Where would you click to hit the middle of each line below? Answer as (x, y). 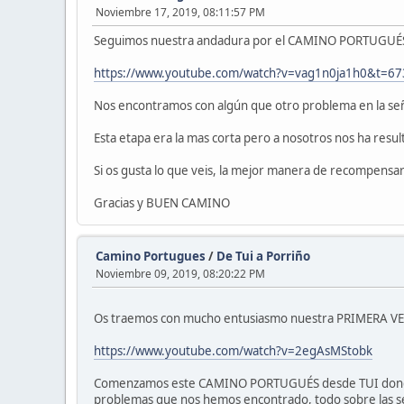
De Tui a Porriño (263, 256)
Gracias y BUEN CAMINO (162, 203)
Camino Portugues (151, 256)
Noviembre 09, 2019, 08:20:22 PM (180, 274)
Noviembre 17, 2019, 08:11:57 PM (180, 12)
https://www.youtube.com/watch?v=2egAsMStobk (233, 351)
